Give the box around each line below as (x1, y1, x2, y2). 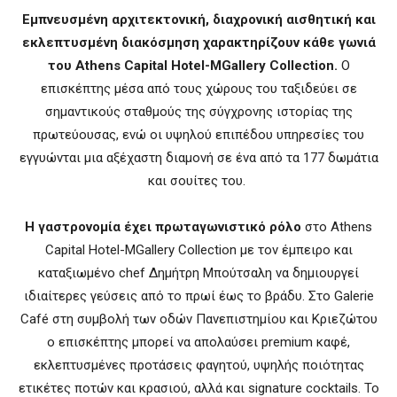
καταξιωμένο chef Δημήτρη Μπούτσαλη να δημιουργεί (38, 264, 359, 281)
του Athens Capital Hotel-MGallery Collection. (47, 57, 338, 74)
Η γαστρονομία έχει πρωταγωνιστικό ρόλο (25, 218, 301, 235)
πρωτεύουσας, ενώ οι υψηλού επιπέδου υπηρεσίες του (33, 126, 364, 143)
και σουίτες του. (148, 172, 249, 189)
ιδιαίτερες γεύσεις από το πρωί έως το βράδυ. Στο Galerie (23, 287, 374, 304)
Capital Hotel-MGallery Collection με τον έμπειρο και (44, 241, 353, 258)
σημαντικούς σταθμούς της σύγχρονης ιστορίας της (44, 103, 353, 120)
